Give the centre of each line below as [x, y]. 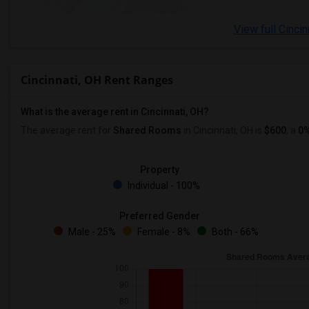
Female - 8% [163, 232]
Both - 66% [234, 232]
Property [160, 170]
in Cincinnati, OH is [223, 130]
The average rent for [67, 130]
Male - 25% [91, 232]
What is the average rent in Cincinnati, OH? [115, 112]
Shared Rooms [147, 130]
